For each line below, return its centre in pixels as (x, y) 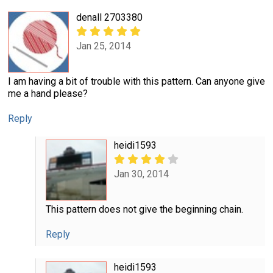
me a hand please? (48, 94)
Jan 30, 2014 (141, 174)
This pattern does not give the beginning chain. (144, 210)
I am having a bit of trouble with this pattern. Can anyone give (136, 82)
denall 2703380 (109, 18)
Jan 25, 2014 (104, 46)
